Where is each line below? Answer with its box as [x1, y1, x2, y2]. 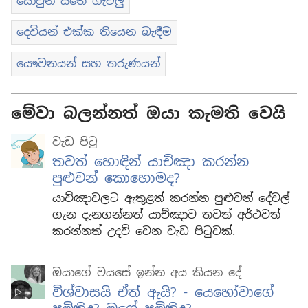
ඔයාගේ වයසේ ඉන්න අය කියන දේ [52, 265, 241, 280]
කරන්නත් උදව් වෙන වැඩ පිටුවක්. [52, 224, 235, 239]
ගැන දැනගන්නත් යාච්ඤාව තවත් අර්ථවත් [52, 208, 280, 223]
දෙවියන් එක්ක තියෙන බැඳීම [16, 25, 172, 40]
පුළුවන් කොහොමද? [52, 170, 180, 188]
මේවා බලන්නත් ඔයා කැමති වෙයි [11, 103, 286, 124]
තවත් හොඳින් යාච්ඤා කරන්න [52, 153, 249, 171]
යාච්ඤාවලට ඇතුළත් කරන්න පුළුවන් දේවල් [52, 191, 290, 206]
